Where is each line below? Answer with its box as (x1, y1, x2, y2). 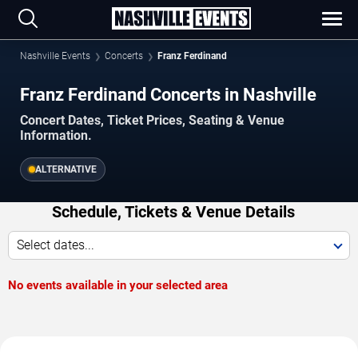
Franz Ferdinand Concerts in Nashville (20, 84, 316, 105)
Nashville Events (20, 50, 90, 62)
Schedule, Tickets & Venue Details (51, 201, 295, 221)
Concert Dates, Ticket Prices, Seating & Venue (20, 112, 284, 128)
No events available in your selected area (8, 277, 228, 292)
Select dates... (17, 237, 94, 253)
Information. (20, 127, 92, 143)
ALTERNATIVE (35, 163, 97, 175)
